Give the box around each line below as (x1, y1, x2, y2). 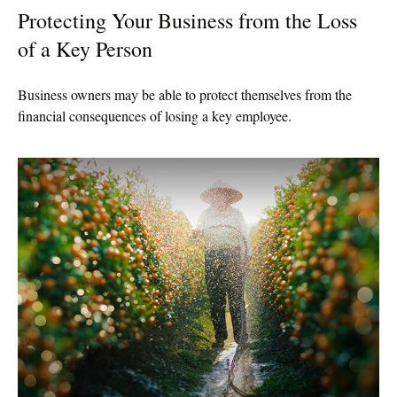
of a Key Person (18, 34, 152, 63)
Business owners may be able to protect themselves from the (18, 84, 352, 104)
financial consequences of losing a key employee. (18, 105, 292, 125)
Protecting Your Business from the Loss (18, 5, 357, 35)
